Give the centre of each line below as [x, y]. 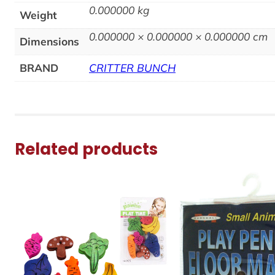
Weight [38, 15]
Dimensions [49, 41]
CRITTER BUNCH [132, 68]
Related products [86, 149]
